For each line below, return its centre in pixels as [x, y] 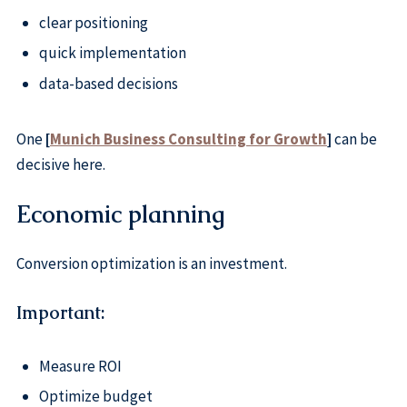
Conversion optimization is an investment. [151, 264]
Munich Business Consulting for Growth [188, 139]
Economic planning [120, 215]
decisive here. [60, 165]
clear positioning [93, 22]
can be [354, 139]
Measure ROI [80, 366]
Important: [60, 313]
